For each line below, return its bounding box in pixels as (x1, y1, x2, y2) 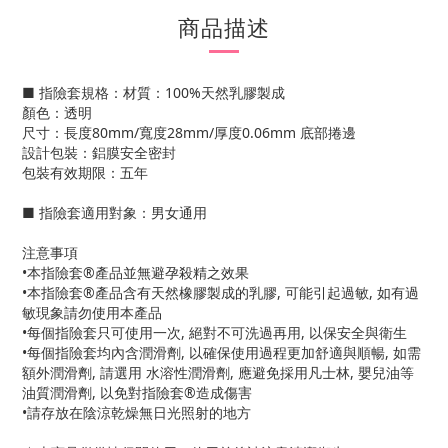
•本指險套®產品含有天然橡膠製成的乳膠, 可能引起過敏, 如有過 (22, 283, 419, 302)
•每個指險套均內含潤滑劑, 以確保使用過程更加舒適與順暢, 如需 (22, 343, 421, 362)
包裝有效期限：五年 (22, 163, 148, 182)
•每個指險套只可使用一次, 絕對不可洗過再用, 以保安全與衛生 (22, 323, 407, 342)
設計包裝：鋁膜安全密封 (22, 143, 176, 162)
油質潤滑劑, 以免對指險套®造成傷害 (22, 383, 252, 402)
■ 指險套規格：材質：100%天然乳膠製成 (22, 83, 285, 102)
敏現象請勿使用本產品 (22, 303, 162, 322)
